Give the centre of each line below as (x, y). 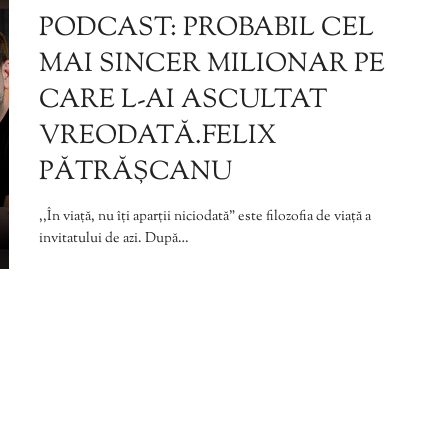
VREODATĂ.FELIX (158, 137)
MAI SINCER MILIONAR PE (212, 65)
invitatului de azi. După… (114, 239)
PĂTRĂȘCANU (135, 173)
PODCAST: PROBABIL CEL (206, 29)
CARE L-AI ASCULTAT (183, 101)
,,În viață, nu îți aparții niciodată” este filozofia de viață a (205, 217)
